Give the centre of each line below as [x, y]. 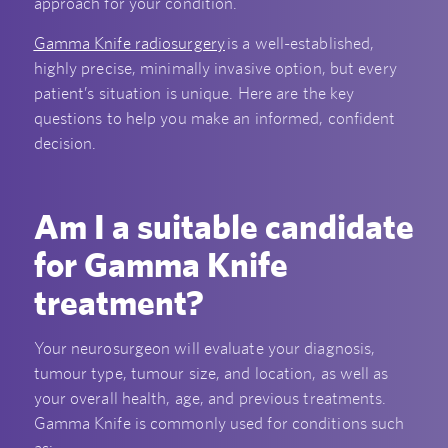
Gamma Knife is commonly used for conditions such [219, 423]
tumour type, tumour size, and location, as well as [211, 373]
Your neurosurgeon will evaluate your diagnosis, [204, 348]
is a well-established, [300, 42]
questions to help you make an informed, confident [214, 117]
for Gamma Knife [160, 264]
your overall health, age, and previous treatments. [210, 398]
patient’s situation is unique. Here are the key [194, 92]
